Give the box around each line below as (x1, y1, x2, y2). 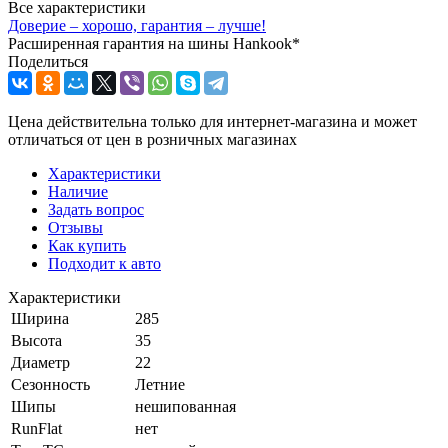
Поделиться (8, 52, 88, 70)
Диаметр (11, 353, 70, 371)
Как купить (48, 236, 126, 254)
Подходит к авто (48, 254, 161, 272)
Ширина (11, 309, 69, 327)
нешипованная (135, 397, 236, 415)
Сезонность (11, 375, 90, 393)
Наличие (48, 182, 108, 200)
